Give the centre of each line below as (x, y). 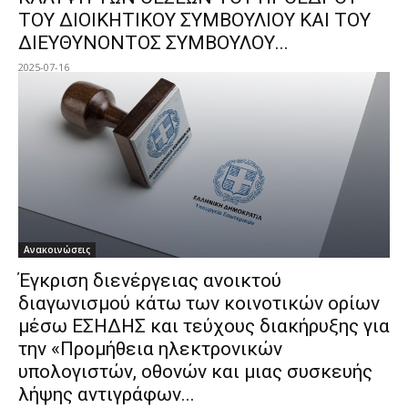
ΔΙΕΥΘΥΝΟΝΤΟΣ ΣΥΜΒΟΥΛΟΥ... (153, 42)
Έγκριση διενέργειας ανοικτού (150, 280)
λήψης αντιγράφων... (107, 394)
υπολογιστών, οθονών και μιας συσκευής (195, 371)
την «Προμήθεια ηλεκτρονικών (150, 348)
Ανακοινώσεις (57, 249)
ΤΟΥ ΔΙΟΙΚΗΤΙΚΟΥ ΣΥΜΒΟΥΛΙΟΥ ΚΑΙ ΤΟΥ (194, 20)
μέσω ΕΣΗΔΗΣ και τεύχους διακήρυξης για (204, 326)
